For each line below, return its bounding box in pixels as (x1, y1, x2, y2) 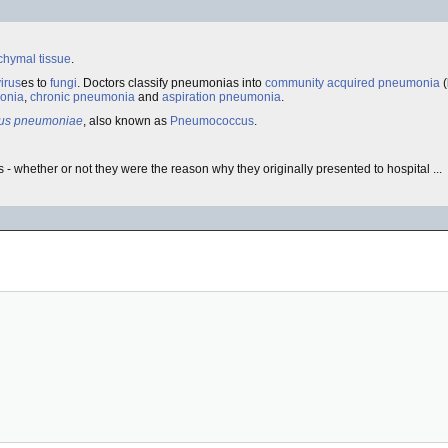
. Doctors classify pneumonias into (77, 76, 265, 90)
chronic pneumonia (30, 90, 135, 104)
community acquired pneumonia (265, 76, 440, 90)
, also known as (83, 114, 170, 128)
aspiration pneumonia (162, 90, 281, 104)
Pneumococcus (170, 114, 254, 128)
